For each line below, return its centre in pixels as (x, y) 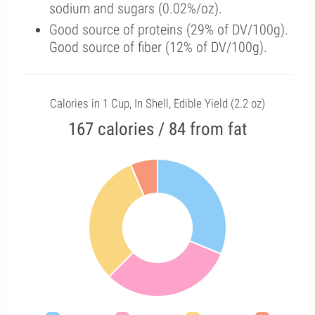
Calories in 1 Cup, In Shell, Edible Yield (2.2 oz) (157, 103)
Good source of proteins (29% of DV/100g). (169, 30)
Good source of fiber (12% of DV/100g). (158, 47)
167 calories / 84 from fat (157, 129)
